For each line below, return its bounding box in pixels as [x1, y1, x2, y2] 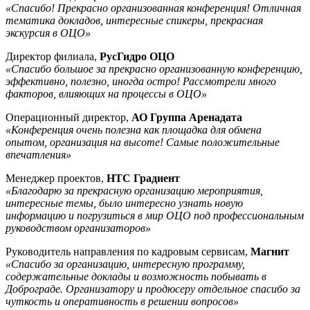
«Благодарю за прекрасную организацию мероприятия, [6, 184, 263, 197]
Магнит [248, 245, 289, 257]
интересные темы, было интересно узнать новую [6, 197, 243, 209]
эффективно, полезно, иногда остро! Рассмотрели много [6, 75, 276, 87]
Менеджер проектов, [6, 172, 107, 184]
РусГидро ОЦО [100, 50, 174, 62]
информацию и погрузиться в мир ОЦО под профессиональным [6, 209, 304, 221]
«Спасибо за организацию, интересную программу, [6, 257, 245, 270]
